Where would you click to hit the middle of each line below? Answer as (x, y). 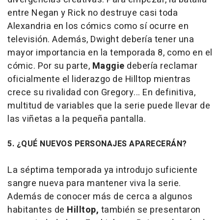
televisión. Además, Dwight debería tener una (101, 40)
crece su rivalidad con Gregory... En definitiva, (101, 93)
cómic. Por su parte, (50, 66)
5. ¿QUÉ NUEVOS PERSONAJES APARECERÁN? (97, 144)
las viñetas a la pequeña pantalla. (77, 119)
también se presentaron (150, 210)
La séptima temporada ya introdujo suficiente (102, 170)
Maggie (108, 66)
